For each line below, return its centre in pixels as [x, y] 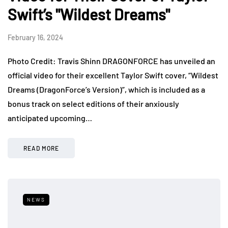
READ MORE [41, 148]
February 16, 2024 [35, 38]
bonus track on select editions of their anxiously [93, 104]
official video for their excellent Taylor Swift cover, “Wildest [113, 75]
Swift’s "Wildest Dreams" [89, 15]
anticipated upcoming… [50, 118]
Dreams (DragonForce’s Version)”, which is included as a [106, 90]
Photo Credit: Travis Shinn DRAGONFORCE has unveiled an [111, 61]
